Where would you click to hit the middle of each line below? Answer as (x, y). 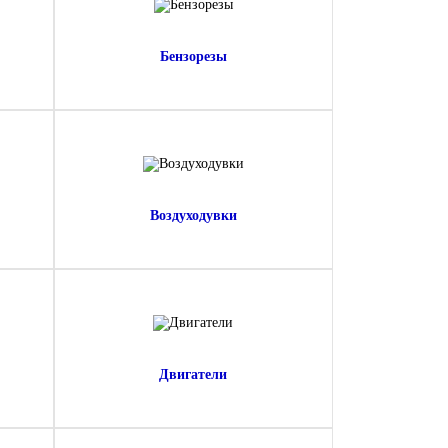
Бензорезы (193, 56)
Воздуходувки (193, 215)
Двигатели (193, 374)
